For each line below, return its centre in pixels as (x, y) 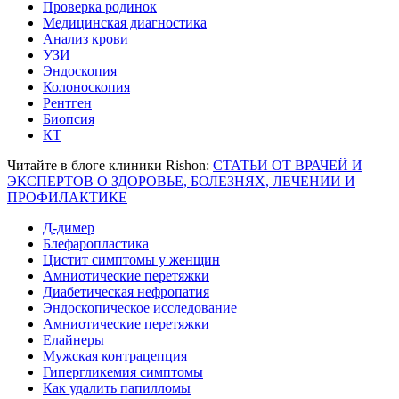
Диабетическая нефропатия (126, 291)
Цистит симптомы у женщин (131, 259)
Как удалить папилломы (117, 387)
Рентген (67, 102)
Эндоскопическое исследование (140, 307)
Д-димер (69, 227)
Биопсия (69, 118)
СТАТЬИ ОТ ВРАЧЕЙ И (288, 165)
